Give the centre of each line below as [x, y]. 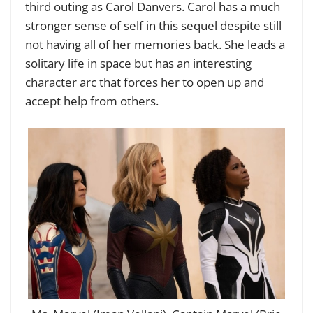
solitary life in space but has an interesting [138, 63]
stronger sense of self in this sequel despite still [153, 25]
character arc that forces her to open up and [145, 82]
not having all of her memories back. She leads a [155, 44]
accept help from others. [93, 101]
